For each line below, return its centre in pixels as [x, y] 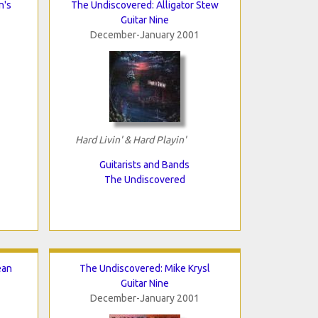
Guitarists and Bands [144, 164]
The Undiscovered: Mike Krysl [144, 268]
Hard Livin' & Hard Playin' [130, 139]
